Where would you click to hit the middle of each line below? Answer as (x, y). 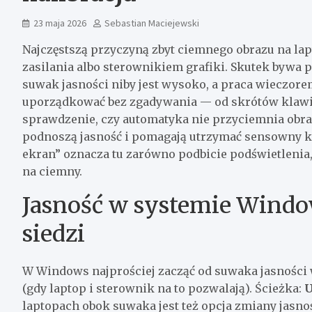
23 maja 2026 (60, 23)
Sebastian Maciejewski (152, 23)
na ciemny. (52, 171)
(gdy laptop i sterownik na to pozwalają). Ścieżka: (163, 288)
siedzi (54, 234)
